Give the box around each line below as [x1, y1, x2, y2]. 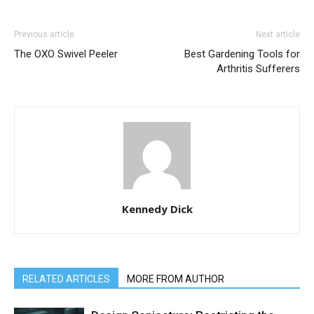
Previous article [14, 29, 74, 39]
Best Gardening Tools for [184, 47, 300, 60]
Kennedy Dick [121, 201, 193, 216]
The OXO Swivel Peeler [14, 47, 118, 60]
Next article [256, 29, 300, 39]
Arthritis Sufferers [217, 62, 300, 75]
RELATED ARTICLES [22, 273, 110, 285]
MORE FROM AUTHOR [127, 273, 224, 285]
